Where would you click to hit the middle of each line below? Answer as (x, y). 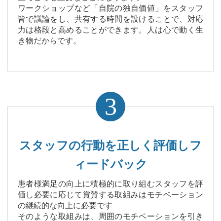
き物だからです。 (49, 41)
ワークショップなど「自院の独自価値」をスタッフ (110, 8)
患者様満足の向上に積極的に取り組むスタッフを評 (110, 184)
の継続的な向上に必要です (65, 206)
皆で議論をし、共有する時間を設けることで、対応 (110, 19)
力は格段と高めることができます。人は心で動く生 (110, 30)
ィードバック (110, 164)
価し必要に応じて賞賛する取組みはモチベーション (110, 195)
